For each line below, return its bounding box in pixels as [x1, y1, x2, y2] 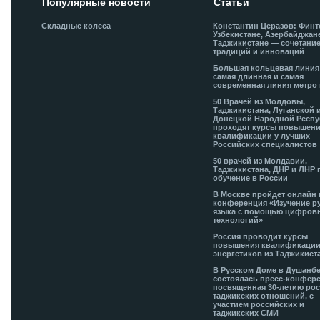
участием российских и [213, 300, 305, 309]
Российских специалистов [213, 140, 318, 149]
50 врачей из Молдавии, [213, 156, 308, 165]
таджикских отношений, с [213, 291, 314, 300]
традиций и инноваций [213, 47, 305, 56]
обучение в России [213, 174, 289, 182]
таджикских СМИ [213, 309, 279, 317]
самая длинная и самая [213, 72, 304, 81]
